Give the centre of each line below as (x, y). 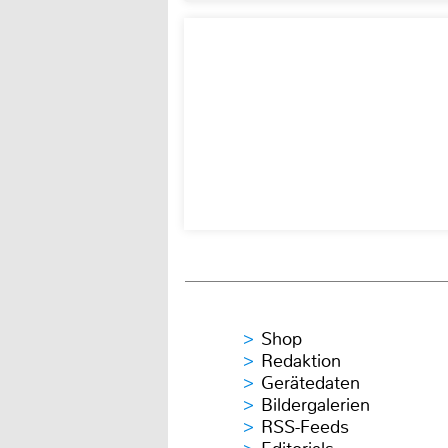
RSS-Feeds (305, 427)
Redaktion (301, 361)
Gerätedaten (310, 383)
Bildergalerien (315, 405)
